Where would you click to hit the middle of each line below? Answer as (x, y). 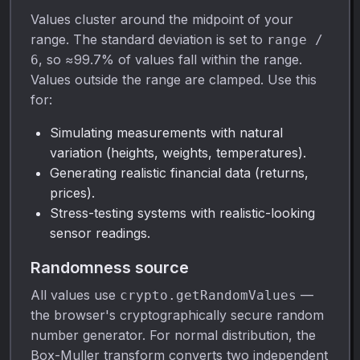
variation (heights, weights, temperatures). (178, 152)
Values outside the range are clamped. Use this (174, 79)
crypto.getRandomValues (208, 295)
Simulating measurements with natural (166, 132)
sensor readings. (100, 233)
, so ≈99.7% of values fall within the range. (170, 59)
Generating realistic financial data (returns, (179, 172)
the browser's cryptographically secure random (177, 315)
